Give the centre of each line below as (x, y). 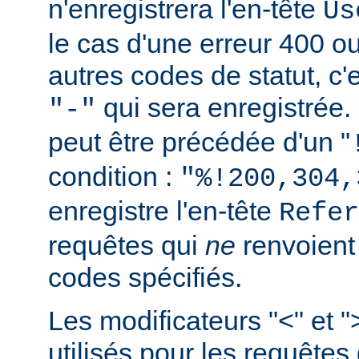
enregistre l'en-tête (163, 211)
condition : (114, 177)
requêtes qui (127, 246)
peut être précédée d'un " (199, 142)
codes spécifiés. (145, 278)
